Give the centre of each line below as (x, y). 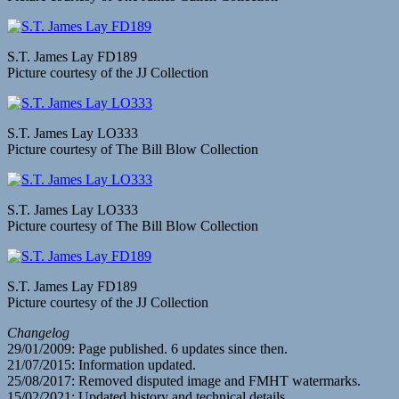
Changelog (38, 332)
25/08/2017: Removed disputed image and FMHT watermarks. (184, 380)
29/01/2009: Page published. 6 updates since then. (147, 348)
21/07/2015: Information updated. (102, 364)
